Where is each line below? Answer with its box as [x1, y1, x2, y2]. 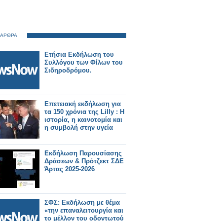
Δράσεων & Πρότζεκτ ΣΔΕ [44, 157, 124, 165]
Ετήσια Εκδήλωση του [44, 51, 114, 58]
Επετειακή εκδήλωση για [44, 100, 121, 108]
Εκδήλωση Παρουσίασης [44, 149, 122, 157]
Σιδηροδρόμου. [44, 67, 92, 74]
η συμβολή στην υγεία [44, 124, 113, 131]
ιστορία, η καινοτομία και [44, 116, 122, 123]
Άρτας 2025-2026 [44, 165, 95, 173]
